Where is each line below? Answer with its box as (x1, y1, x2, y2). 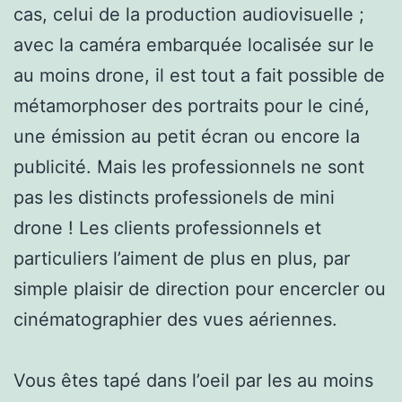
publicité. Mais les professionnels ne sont (13, 155, 364, 178)
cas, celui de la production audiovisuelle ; (13, 3, 364, 25)
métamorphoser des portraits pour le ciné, (13, 94, 370, 117)
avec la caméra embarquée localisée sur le (13, 33, 374, 56)
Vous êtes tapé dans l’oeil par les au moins (13, 369, 373, 391)
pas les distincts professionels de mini (13, 186, 335, 208)
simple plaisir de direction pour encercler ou (13, 277, 386, 300)
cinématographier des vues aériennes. (13, 308, 337, 330)
